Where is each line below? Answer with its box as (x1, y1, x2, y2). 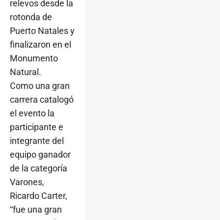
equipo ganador (10, 149, 71, 160)
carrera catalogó (10, 94, 74, 105)
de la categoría (10, 163, 67, 173)
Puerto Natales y (10, 25, 75, 36)
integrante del (10, 135, 64, 146)
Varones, (10, 176, 44, 187)
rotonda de (10, 11, 52, 22)
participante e (10, 121, 63, 132)
